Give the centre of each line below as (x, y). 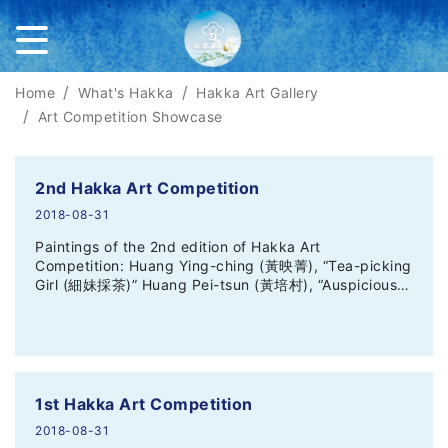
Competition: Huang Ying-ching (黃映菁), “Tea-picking (223, 265)
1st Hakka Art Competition (144, 404)
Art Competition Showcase (130, 116)
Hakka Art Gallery (257, 92)
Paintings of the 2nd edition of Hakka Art (178, 246)
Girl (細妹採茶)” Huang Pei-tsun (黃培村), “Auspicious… (222, 284)
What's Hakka (125, 92)
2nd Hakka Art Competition (147, 188)
